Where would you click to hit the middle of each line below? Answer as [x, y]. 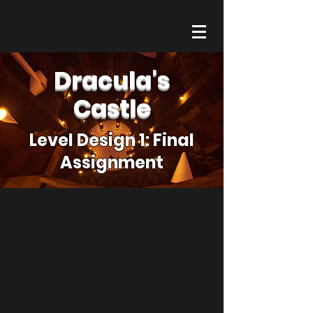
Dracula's [112, 80]
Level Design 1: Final [112, 140]
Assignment [112, 162]
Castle [112, 108]
